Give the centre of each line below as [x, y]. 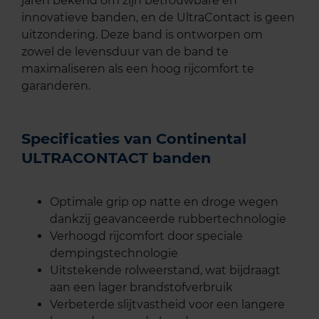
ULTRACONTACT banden [116, 157]
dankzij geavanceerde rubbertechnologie [168, 219]
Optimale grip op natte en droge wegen [164, 202]
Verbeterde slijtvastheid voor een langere [167, 304]
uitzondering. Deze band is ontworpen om [142, 34]
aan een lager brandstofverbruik [141, 287]
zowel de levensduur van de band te [125, 51]
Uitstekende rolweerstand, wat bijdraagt [165, 270]
